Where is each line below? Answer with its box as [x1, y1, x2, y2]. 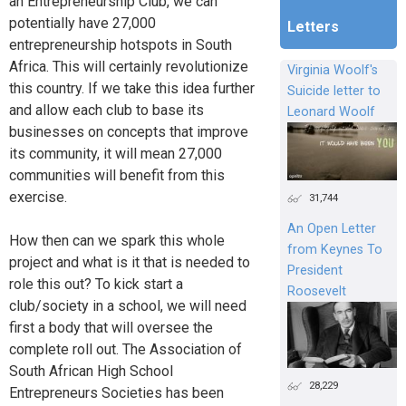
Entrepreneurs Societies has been [9, 384, 224, 402]
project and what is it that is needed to [9, 254, 250, 272]
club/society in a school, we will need [9, 297, 246, 315]
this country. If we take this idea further [9, 80, 255, 98]
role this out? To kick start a [9, 275, 183, 294]
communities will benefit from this [9, 167, 225, 185]
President [286, 263, 343, 279]
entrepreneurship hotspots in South [9, 36, 232, 54]
